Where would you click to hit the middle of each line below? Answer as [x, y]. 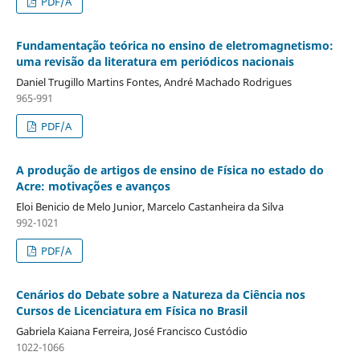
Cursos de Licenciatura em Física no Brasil [131, 310]
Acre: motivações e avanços [93, 186]
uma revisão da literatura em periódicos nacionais [155, 61]
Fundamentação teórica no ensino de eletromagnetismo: [174, 45]
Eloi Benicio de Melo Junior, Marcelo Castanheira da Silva [149, 206]
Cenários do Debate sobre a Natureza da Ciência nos [160, 294]
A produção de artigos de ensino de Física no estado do [170, 170]
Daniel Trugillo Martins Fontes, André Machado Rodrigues [153, 82]
